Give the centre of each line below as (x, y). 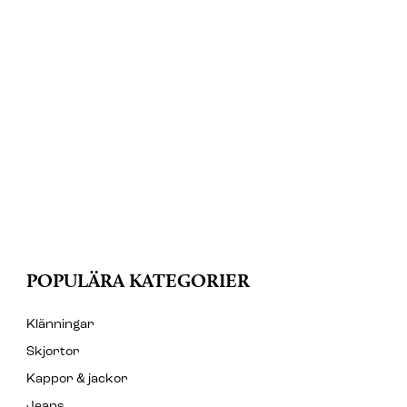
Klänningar (60, 325)
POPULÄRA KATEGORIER (138, 281)
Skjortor (53, 352)
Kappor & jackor (77, 380)
